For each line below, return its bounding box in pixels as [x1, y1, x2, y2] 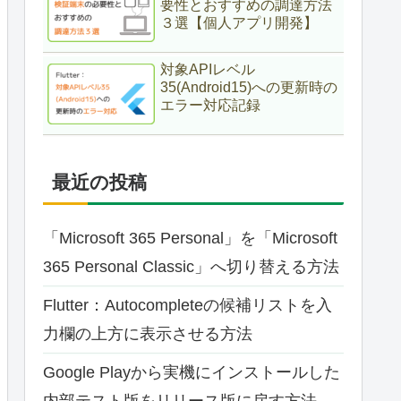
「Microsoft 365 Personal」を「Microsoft [43, 228, 337, 247]
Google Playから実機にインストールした [43, 363, 340, 381]
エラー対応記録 [160, 98, 260, 114]
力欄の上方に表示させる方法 [43, 324, 252, 343]
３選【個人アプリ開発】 [160, 14, 318, 30]
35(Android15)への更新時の [160, 80, 337, 96]
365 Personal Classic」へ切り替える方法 [43, 257, 339, 276]
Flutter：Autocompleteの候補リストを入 [43, 295, 332, 314]
